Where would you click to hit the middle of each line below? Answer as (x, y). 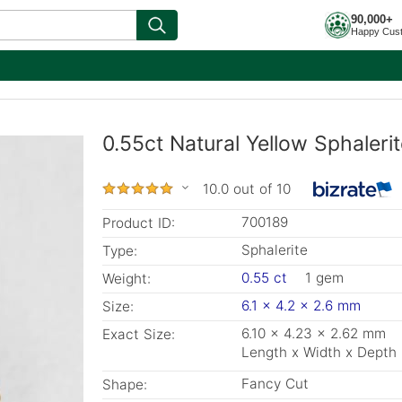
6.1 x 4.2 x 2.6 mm (301, 306)
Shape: (125, 385)
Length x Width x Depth (319, 352)
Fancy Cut (275, 384)
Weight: (127, 279)
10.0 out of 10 (247, 189)
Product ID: (139, 223)
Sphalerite (275, 250)
